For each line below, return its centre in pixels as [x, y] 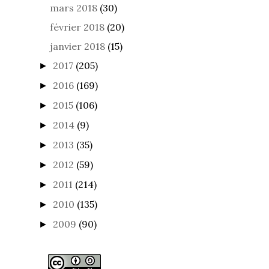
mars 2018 [74, 8]
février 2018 [77, 27]
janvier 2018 [78, 46]
